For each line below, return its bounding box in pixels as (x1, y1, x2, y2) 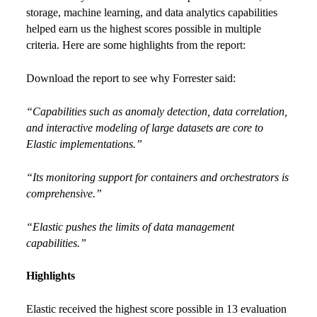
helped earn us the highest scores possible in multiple (25, 22, 261, 35)
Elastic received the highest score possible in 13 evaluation (25, 302, 287, 315)
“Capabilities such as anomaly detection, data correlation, (25, 105, 287, 117)
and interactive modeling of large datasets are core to (25, 121, 263, 134)
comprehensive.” (25, 187, 102, 200)
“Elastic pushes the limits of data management (25, 220, 234, 233)
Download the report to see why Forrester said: (25, 71, 236, 84)
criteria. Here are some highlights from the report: (25, 38, 246, 51)
